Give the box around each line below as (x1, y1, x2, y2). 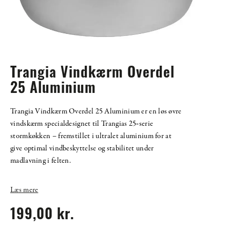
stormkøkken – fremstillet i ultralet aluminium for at (10, 131, 171, 142)
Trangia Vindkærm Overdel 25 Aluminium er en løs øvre (10, 106, 182, 117)
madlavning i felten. (10, 156, 71, 166)
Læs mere (10, 185, 39, 196)
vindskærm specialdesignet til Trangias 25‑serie (10, 119, 154, 129)
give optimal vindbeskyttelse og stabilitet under (10, 143, 154, 154)
